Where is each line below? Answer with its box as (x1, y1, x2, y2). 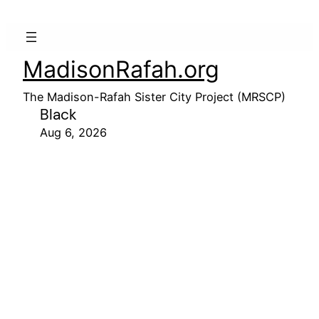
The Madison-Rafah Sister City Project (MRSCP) (23, 90, 286, 104)
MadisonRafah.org (23, 56, 219, 83)
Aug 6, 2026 (40, 125, 107, 140)
